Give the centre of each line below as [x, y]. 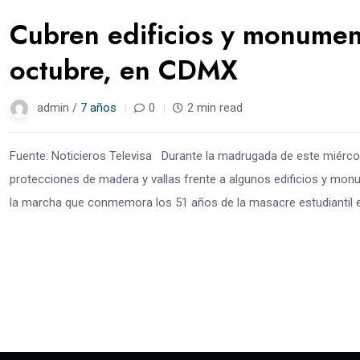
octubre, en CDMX [124, 70]
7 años [98, 107]
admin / [59, 107]
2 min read [215, 107]
